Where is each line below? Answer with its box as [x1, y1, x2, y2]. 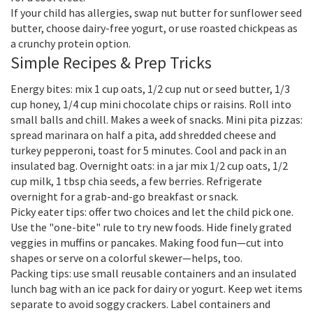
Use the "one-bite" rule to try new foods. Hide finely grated [10, 220, 291, 234]
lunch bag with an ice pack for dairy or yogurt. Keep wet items [10, 282, 303, 296]
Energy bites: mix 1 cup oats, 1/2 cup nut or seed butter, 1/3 [10, 82, 290, 96]
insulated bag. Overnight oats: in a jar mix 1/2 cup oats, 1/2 [10, 159, 288, 173]
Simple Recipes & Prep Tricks [10, 52, 212, 73]
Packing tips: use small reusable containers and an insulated [10, 266, 296, 280]
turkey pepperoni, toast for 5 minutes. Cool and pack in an [10, 143, 286, 157]
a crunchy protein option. [10, 36, 131, 50]
